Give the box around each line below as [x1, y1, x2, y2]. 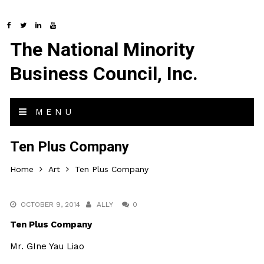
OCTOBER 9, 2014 [21, 200, 81, 209]
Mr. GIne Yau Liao [10, 241, 85, 252]
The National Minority [10, 38, 195, 61]
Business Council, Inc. [10, 62, 199, 85]
